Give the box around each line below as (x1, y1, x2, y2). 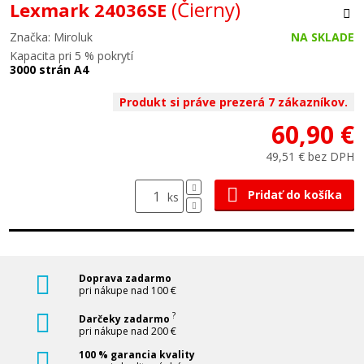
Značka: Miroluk (10, 29, 93, 45)
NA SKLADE (291, 29, 354, 45)
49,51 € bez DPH (266, 149, 354, 164)
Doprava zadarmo (79, 271, 171, 285)
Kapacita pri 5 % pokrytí (10, 48, 133, 63)
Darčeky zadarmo (79, 312, 172, 326)
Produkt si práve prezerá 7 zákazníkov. (119, 94, 348, 110)
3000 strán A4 (10, 62, 89, 77)
